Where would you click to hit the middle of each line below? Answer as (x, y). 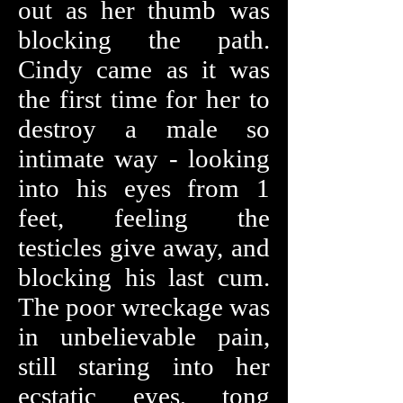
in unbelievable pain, (144, 336)
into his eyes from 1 (144, 188)
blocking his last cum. (144, 277)
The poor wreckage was (144, 307)
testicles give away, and (144, 247)
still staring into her (144, 366)
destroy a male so (144, 129)
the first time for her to (144, 99)
